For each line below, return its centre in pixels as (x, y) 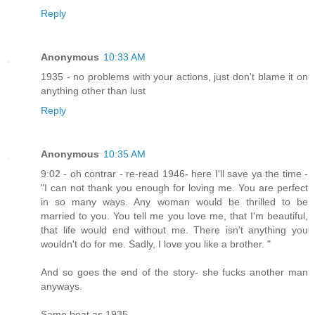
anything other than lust (93, 91)
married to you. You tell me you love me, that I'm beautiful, (174, 216)
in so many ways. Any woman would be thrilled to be (174, 201)
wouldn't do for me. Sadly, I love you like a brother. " (156, 244)
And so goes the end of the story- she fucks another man (174, 272)
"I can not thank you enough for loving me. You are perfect (174, 187)
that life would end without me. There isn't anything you (174, 230)
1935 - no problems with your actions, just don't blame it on (174, 77)
